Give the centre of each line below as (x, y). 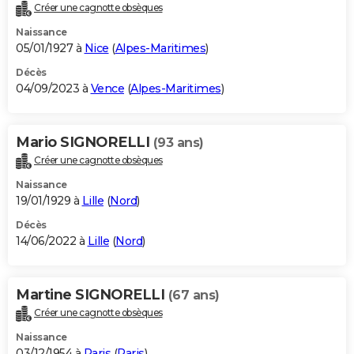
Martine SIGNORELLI (92, 295)
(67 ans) (194, 296)
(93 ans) (178, 143)
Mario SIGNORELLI (85, 143)
